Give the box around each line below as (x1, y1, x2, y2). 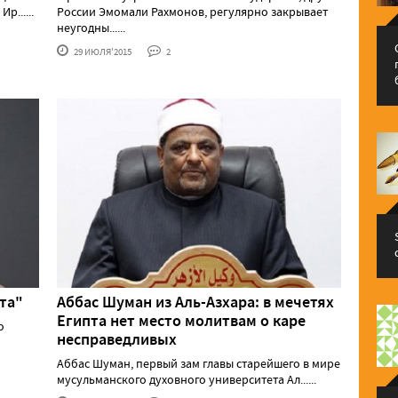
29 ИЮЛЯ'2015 (72, 44, 131, 58)
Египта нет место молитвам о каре (57, 310, 306, 332)
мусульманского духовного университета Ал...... (57, 371, 316, 388)
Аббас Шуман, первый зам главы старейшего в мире (57, 355, 340, 372)
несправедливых (57, 329, 177, 351)
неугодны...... (57, 19, 125, 36)
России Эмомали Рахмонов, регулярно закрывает (57, 3, 328, 20)
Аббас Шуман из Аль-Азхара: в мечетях (57, 291, 334, 314)
